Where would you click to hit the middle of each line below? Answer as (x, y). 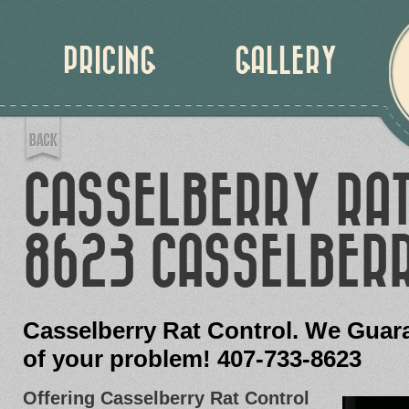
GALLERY (286, 61)
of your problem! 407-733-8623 (192, 359)
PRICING (110, 61)
